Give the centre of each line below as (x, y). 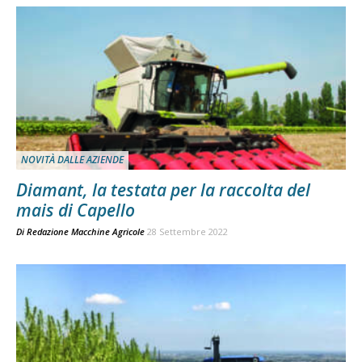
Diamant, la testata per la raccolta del (163, 189)
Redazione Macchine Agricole (86, 231)
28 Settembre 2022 (187, 231)
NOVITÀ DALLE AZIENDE (72, 159)
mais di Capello (76, 210)
